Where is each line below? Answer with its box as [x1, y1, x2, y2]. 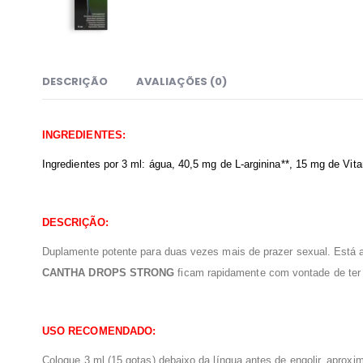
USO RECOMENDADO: [42, 325, 156, 338]
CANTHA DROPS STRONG [42, 267, 175, 280]
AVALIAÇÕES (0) [136, 74, 227, 90]
